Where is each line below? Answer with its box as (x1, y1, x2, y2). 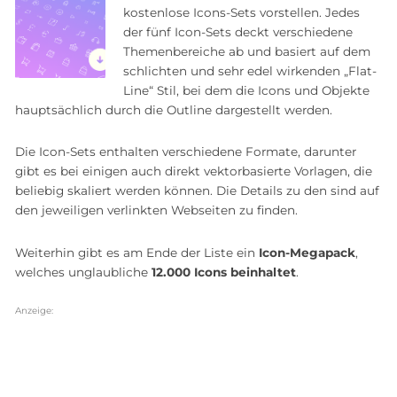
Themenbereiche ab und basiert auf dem (123, 43, 370, 58)
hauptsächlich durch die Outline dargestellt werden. (15, 102, 332, 117)
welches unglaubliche (15, 264, 152, 279)
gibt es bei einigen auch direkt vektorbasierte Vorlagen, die (15, 164, 372, 179)
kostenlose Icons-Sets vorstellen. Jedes (123, 4, 360, 19)
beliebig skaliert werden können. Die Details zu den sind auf (15, 183, 379, 198)
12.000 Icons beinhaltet (152, 264, 296, 279)
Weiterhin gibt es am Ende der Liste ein (15, 245, 259, 260)
